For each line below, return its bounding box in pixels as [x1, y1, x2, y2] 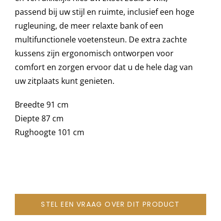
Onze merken [10, 25, 58, 36]
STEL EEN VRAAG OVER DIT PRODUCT [41, 199, 180, 210]
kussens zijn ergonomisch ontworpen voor [14, 48, 174, 59]
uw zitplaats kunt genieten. [14, 75, 114, 87]
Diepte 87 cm [14, 113, 64, 124]
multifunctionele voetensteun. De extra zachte [14, 34, 187, 45]
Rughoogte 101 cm [14, 127, 84, 138]
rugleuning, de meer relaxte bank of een [14, 20, 163, 32]
